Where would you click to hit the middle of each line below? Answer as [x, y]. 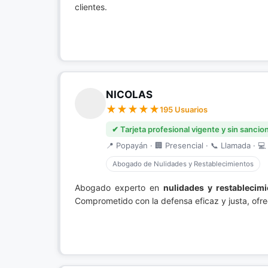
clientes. [91, 7]
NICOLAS [129, 95]
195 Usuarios [184, 109]
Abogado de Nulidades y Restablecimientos [183, 164]
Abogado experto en [119, 188]
